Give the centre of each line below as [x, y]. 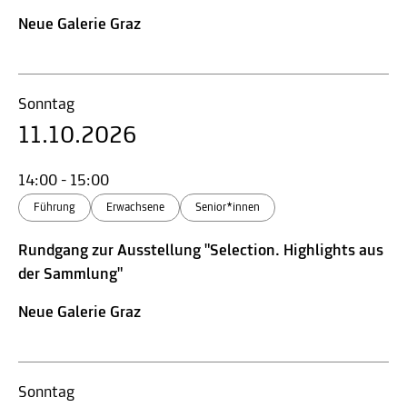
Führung [55, 207]
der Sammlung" [70, 274]
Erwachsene [135, 207]
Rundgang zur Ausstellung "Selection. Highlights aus [201, 251]
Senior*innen [228, 207]
